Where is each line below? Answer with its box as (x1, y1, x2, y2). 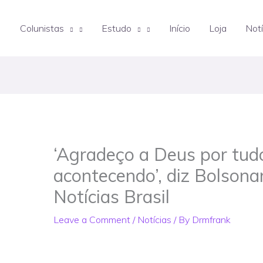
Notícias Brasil (53, 186, 170, 208)
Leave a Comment (53, 214, 130, 226)
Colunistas (20, 22, 64, 34)
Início (169, 22, 190, 34)
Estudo (102, 22, 131, 34)
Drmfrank (191, 214, 231, 226)
